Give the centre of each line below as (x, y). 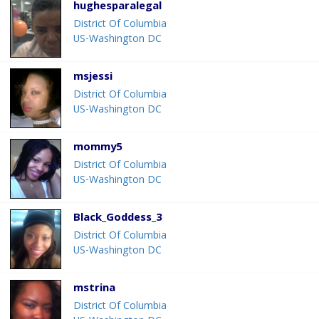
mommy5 (98, 148)
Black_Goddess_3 (118, 219)
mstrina (94, 289)
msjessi (93, 78)
